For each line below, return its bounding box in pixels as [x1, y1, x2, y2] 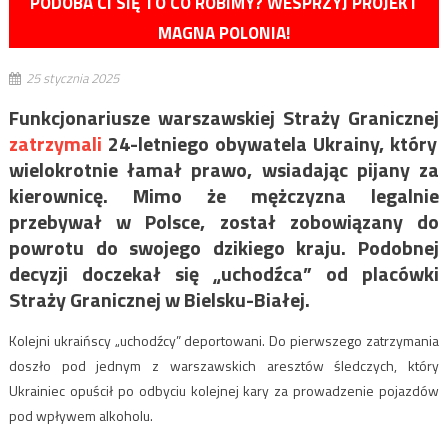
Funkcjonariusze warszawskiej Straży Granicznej [8, 102, 440, 134]
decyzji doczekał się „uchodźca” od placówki [8, 258, 440, 290]
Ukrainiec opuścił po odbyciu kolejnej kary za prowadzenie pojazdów [8, 380, 440, 402]
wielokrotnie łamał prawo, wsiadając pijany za [8, 154, 440, 186]
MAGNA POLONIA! [158, 20, 290, 47]
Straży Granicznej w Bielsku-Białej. [8, 284, 310, 316]
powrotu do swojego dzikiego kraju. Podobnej [8, 232, 440, 264]
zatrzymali [8, 128, 102, 160]
